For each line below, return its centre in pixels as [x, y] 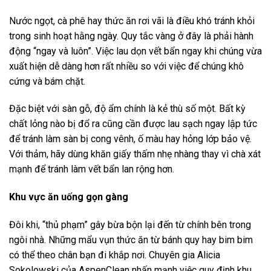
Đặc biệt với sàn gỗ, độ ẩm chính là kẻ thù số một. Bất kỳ [127, 109]
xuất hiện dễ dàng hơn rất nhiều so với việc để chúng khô [126, 66]
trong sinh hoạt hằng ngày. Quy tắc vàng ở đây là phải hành [131, 36]
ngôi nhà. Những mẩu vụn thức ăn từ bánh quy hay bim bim [131, 240]
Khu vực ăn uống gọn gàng [69, 197]
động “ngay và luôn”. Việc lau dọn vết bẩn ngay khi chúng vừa [135, 51]
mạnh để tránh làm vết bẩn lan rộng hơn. [92, 169]
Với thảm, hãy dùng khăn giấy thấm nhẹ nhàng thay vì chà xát [135, 154]
